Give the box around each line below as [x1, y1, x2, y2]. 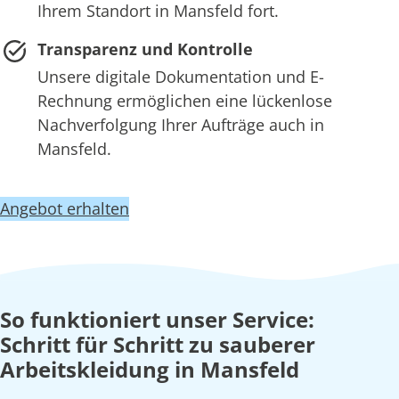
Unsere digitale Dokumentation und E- [37, 66, 324, 88]
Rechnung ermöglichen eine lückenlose [37, 90, 332, 112]
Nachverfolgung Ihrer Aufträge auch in [37, 114, 324, 136]
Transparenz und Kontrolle [37, 38, 253, 61]
